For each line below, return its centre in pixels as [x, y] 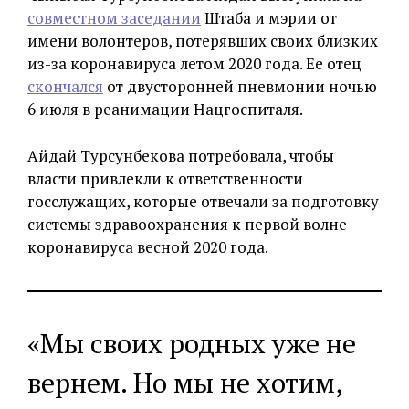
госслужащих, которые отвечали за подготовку [203, 202]
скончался [65, 87]
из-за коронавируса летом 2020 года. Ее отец [194, 64]
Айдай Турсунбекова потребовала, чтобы [181, 156]
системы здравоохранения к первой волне [187, 225]
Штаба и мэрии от [269, 18]
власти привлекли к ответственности [165, 179]
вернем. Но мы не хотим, [184, 383]
